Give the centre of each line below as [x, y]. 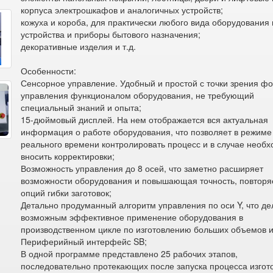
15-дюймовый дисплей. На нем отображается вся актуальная [145, 119]
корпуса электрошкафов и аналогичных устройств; [122, 10]
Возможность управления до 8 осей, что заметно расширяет [142, 168]
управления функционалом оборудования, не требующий [138, 95]
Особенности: [49, 71]
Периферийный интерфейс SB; [84, 241]
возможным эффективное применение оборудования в [132, 217]
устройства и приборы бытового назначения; [111, 34]
